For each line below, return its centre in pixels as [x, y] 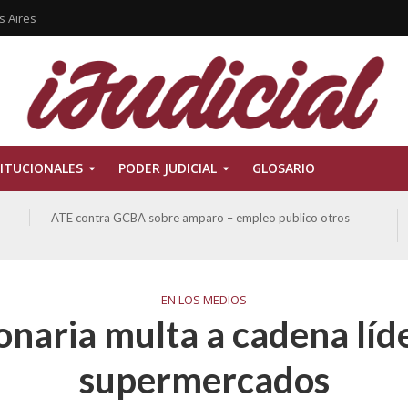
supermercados [204, 380]
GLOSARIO [283, 168]
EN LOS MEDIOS [204, 300]
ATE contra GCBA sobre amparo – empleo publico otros [200, 218]
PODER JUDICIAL [167, 168]
